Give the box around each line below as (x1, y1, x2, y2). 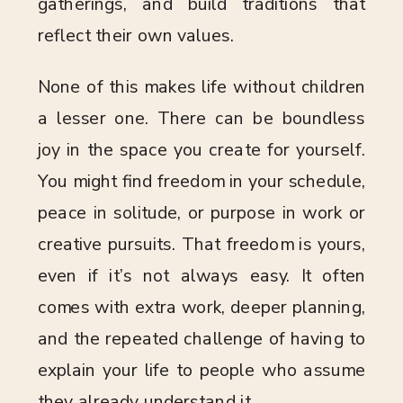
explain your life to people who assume (38, 358, 365, 383)
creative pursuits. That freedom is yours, (38, 232, 365, 257)
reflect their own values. (38, 23, 235, 49)
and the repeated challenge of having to (38, 327, 365, 352)
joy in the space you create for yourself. (38, 138, 365, 163)
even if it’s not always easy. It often (38, 264, 365, 289)
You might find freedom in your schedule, (38, 169, 365, 194)
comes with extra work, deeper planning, (38, 295, 365, 320)
